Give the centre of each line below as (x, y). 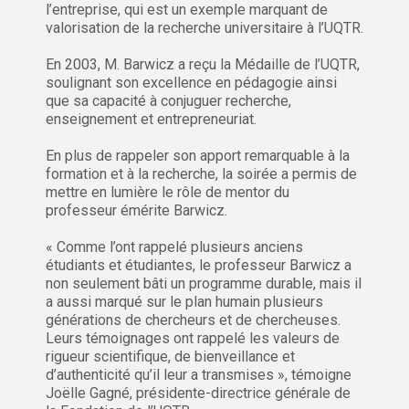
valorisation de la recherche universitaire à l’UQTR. (204, 28)
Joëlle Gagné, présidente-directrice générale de (198, 393)
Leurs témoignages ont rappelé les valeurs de (193, 339)
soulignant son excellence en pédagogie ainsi (191, 83)
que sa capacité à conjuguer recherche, (168, 101)
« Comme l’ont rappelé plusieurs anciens (174, 247)
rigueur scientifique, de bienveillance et (170, 357)
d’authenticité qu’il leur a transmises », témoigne (199, 375)
